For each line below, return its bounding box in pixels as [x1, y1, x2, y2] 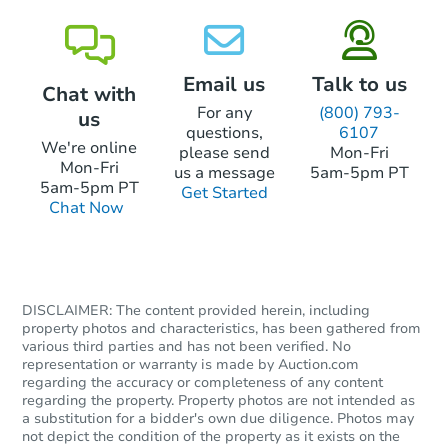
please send [178, 142, 270, 165]
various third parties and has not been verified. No [22, 337, 351, 357]
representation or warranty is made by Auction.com [22, 355, 359, 375]
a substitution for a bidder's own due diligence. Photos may [22, 409, 414, 429]
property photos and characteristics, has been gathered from [22, 319, 421, 339]
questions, [185, 122, 263, 145]
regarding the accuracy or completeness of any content [22, 373, 383, 393]
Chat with [42, 81, 136, 109]
